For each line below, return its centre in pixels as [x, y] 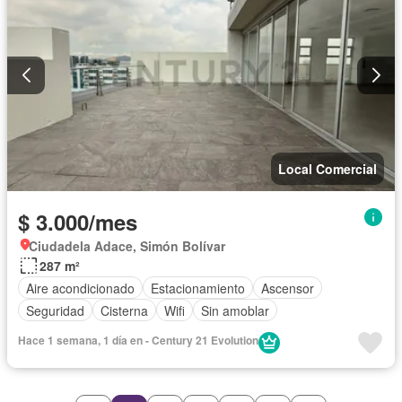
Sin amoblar [235, 310]
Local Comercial [328, 169]
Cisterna [124, 310]
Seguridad [55, 310]
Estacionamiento [198, 288]
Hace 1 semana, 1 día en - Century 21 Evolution [138, 341]
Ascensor [288, 288]
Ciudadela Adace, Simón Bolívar [127, 246]
